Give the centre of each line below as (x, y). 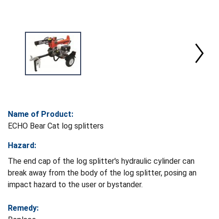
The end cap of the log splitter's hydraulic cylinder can (101, 161)
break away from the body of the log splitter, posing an (102, 173)
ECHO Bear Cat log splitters (56, 126)
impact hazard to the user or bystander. (75, 184)
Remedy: (23, 208)
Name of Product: (41, 114)
